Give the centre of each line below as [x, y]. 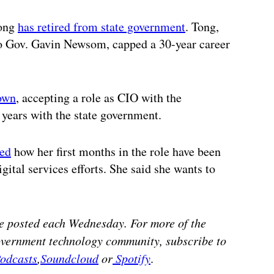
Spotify [131, 258]
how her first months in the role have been [116, 152]
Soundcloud [69, 258]
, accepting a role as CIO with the [99, 98]
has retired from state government [102, 27]
